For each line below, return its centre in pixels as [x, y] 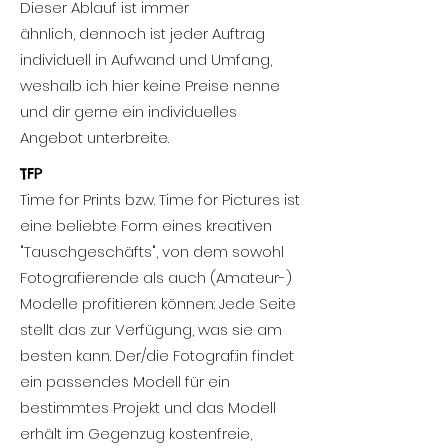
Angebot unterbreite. [94, 137]
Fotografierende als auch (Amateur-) [156, 277]
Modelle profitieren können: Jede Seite [158, 303]
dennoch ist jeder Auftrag [170, 33]
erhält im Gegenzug [92, 433]
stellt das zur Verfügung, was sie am [151, 329]
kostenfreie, [208, 433]
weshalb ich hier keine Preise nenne [150, 85]
